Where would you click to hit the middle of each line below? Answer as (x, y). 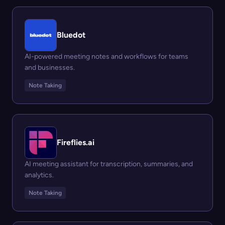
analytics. (39, 175)
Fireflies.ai (76, 142)
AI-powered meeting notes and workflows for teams (106, 57)
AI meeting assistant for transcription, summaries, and (109, 164)
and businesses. (50, 68)
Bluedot (71, 35)
